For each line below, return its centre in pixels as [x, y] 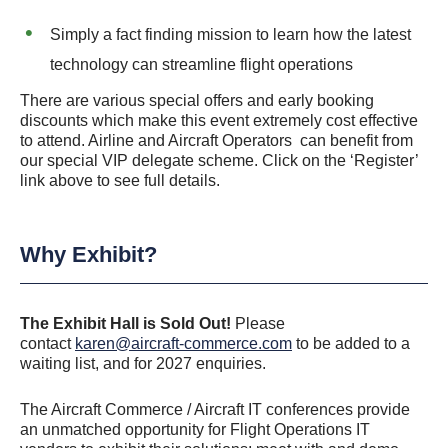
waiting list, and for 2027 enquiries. [143, 364]
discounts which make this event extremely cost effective [219, 121]
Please [260, 324]
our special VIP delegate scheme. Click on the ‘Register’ [219, 161]
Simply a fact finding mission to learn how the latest [230, 35]
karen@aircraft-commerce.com [183, 344]
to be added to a [351, 344]
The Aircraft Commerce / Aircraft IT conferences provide [215, 410]
